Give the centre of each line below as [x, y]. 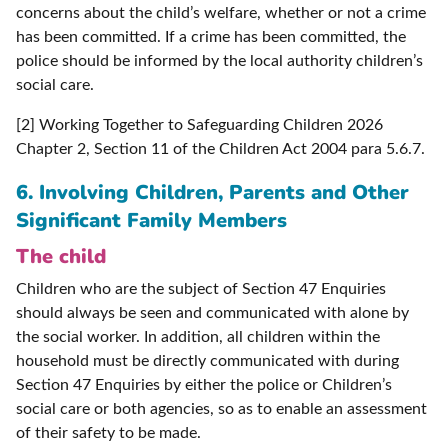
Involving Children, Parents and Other [224, 193]
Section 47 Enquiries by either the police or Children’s [204, 385]
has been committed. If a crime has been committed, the [211, 37]
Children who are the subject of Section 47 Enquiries [201, 289]
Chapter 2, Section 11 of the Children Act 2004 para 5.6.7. [220, 149]
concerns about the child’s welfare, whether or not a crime [221, 13]
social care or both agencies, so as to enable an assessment [221, 409]
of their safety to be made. [108, 433]
